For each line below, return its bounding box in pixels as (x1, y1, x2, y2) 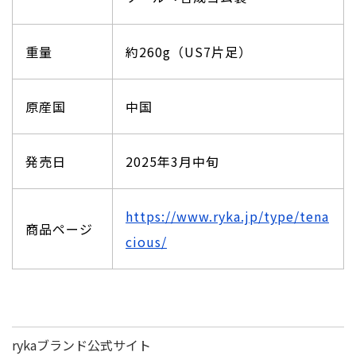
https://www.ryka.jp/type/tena (126, 206, 329, 226)
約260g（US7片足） (126, 41, 252, 61)
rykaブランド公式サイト (12, 335, 151, 354)
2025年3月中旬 (126, 151, 219, 171)
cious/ (126, 231, 167, 251)
